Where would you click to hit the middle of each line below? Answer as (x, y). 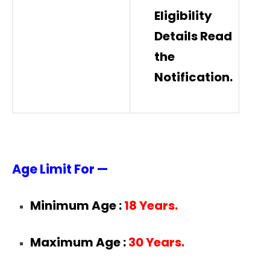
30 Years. (155, 242)
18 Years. (151, 206)
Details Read (193, 36)
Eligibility (183, 15)
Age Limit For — (60, 169)
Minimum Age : (77, 206)
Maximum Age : (78, 242)
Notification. (193, 77)
